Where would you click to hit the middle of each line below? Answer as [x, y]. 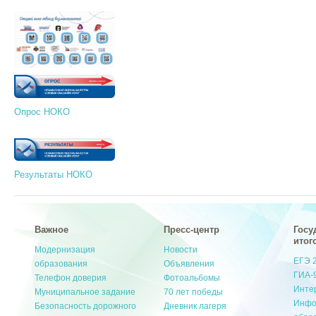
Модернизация [65, 250]
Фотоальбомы [192, 278]
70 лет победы [194, 292]
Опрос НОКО [42, 111]
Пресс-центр [192, 230]
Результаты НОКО [53, 175]
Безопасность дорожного [86, 306]
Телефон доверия [71, 278]
